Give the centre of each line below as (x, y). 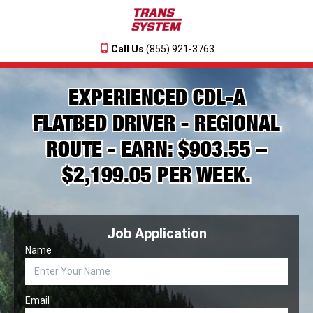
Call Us (127, 49)
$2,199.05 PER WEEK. (156, 174)
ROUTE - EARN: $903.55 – (156, 148)
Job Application (156, 233)
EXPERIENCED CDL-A (156, 97)
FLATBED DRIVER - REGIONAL (156, 123)
